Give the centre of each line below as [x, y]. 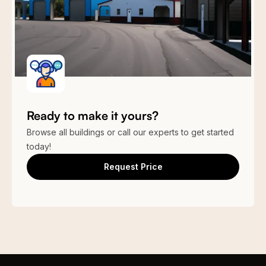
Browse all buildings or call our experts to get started [130, 132]
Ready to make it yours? [93, 115]
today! [39, 146]
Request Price [133, 167]
